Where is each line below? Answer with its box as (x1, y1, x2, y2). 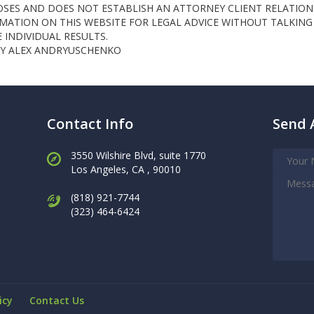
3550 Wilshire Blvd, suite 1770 (71, 149, 206, 162)
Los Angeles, (71, 163, 132, 176)
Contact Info (47, 114, 133, 133)
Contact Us (29, 294, 84, 307)
